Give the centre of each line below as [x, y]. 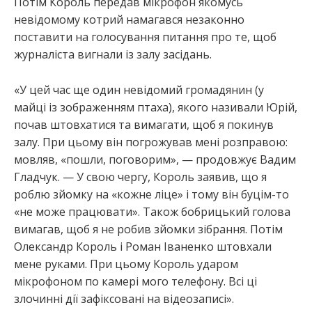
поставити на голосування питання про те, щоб [145, 37]
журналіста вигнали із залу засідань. [113, 54]
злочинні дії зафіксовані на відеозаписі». [124, 298]
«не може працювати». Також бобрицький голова [152, 211]
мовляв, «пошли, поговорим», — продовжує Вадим [155, 159]
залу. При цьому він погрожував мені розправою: [151, 142]
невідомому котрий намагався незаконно [129, 19]
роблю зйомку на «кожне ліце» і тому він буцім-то [151, 194]
